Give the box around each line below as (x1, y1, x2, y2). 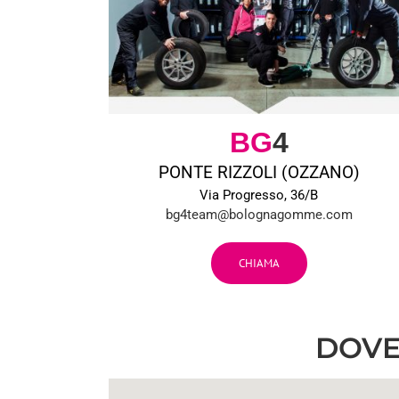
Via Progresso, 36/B (199, 187, 319, 204)
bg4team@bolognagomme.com (165, 207, 353, 224)
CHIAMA (238, 256, 280, 271)
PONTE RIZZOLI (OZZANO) (158, 163, 360, 183)
